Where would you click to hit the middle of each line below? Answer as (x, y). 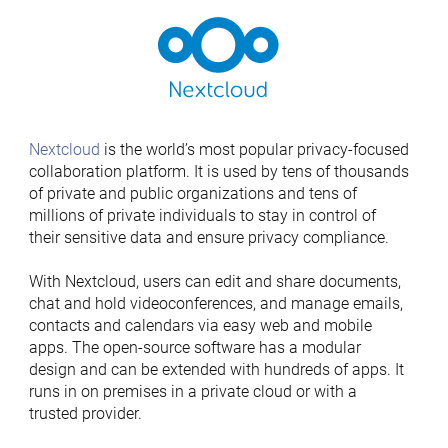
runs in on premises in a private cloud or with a (192, 391)
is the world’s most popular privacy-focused (254, 149)
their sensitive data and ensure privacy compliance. (208, 237)
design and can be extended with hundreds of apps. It (216, 369)
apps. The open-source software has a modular (194, 347)
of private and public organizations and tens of (192, 193)
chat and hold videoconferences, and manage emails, (215, 303)
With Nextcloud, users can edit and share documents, (214, 281)
